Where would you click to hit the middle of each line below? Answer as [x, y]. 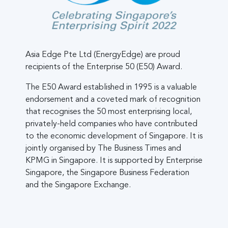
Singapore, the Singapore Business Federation [107, 173]
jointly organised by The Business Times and [103, 148]
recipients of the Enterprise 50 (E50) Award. [104, 67]
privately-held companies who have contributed [111, 124]
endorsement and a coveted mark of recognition [113, 99]
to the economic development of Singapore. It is [114, 136]
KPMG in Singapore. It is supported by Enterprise [114, 161]
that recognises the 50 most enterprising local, [109, 112]
